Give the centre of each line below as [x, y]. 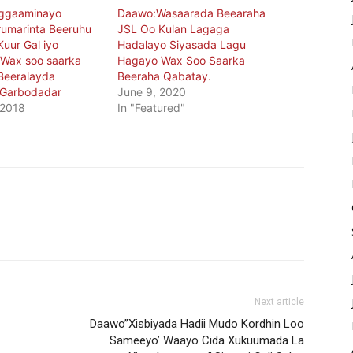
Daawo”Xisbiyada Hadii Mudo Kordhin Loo [197, 324]
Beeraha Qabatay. [165, 76]
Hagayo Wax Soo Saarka [182, 61]
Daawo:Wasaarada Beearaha [192, 13]
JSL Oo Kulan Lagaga [174, 29]
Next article [279, 302]
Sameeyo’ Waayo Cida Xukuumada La [207, 341]
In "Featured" [152, 108]
